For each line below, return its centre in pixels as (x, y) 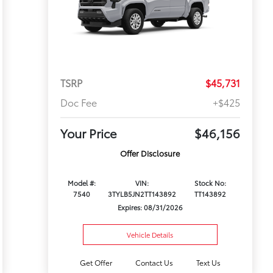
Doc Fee (78, 102)
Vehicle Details (150, 235)
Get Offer (96, 262)
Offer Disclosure (150, 153)
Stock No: (210, 183)
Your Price (88, 133)
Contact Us (154, 262)
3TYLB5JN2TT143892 (142, 194)
